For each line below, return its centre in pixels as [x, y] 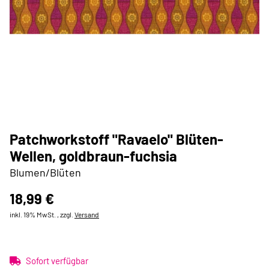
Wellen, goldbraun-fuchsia [93, 156]
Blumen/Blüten [45, 172]
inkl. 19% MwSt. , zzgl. [42, 214]
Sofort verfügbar [57, 261]
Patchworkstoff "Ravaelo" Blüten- [116, 139]
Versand [87, 214]
